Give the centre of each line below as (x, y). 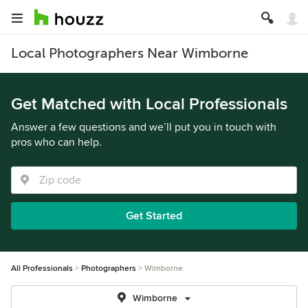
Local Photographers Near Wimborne (130, 53)
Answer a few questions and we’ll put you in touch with (144, 127)
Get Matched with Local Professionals (149, 104)
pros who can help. (56, 142)
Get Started (154, 216)
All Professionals (42, 268)
